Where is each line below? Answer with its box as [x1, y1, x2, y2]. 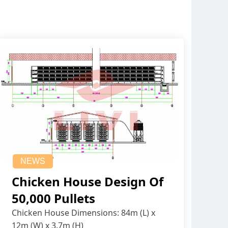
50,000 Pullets [12, 190, 95, 207]
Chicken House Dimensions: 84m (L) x [12, 207, 155, 219]
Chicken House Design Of [12, 173, 163, 190]
